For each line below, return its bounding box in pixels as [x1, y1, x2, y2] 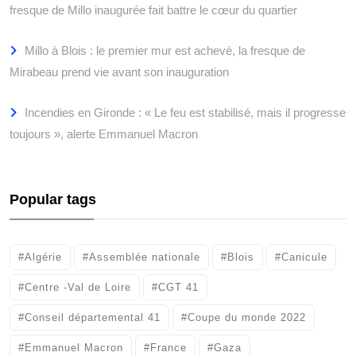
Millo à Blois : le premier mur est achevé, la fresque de [25, 44, 305, 57]
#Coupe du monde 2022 [181, 311, 306, 323]
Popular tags [10, 192, 96, 207]
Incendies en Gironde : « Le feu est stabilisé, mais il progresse [25, 106, 346, 119]
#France [144, 342, 187, 354]
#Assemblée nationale [83, 251, 200, 263]
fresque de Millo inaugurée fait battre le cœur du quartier [10, 3, 297, 17]
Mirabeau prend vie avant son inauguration [10, 65, 229, 79]
